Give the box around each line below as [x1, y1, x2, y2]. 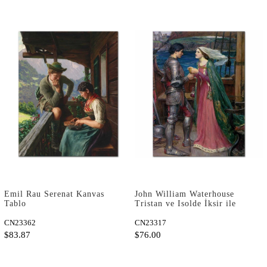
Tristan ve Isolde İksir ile [135, 199, 236, 209]
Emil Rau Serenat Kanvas [4, 190, 104, 199]
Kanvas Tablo [135, 209, 188, 218]
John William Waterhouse [135, 190, 234, 199]
